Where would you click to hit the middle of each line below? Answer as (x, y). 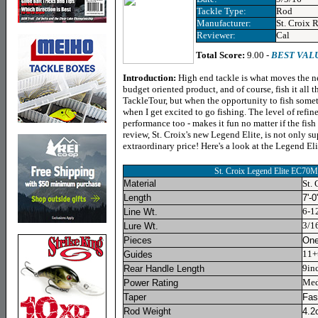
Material (140, 183)
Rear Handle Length (164, 269)
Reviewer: (216, 35)
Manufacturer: (224, 23)
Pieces (138, 240)
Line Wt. (141, 212)
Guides (138, 254)
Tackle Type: (221, 11)
